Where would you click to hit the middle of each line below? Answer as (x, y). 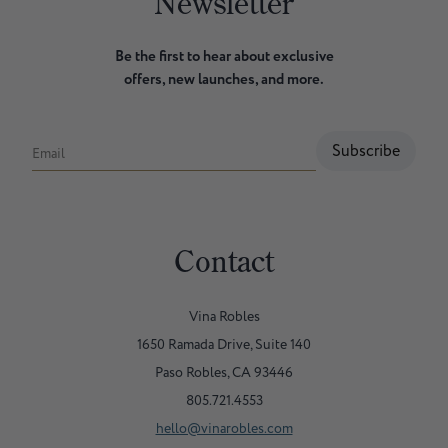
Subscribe (366, 150)
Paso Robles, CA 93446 (224, 372)
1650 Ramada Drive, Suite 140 (224, 344)
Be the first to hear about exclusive (224, 56)
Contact (224, 260)
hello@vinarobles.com (224, 428)
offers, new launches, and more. (224, 79)
